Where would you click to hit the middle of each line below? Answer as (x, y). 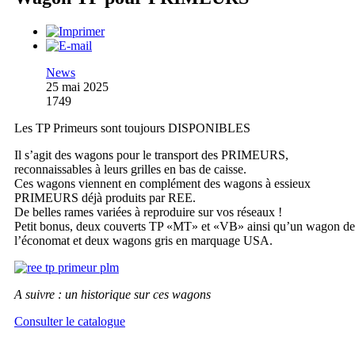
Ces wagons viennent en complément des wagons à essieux (162, 183)
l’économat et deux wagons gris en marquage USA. (143, 240)
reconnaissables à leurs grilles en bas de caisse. (130, 169)
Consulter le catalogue (70, 321)
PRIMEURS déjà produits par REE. (105, 197)
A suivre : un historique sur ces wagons (113, 294)
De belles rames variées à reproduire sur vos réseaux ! (148, 212)
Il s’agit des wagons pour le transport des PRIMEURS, (151, 155)
